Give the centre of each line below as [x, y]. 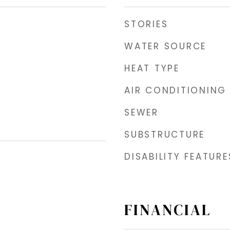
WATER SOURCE [165, 46]
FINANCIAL [168, 210]
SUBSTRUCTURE [165, 135]
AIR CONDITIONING [175, 91]
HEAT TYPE [152, 69]
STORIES [146, 24]
